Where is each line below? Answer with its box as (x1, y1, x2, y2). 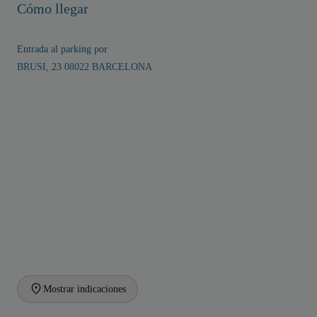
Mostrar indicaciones (43, 284, 126, 294)
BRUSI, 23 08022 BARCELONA (17, 62, 152, 72)
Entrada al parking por (17, 44, 108, 54)
